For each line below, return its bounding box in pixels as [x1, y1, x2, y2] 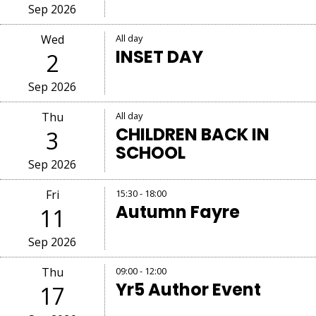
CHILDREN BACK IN [116, 123, 270, 146]
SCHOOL [116, 141, 186, 164]
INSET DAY [116, 45, 204, 68]
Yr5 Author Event [116, 278, 262, 301]
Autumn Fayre [116, 200, 241, 224]
